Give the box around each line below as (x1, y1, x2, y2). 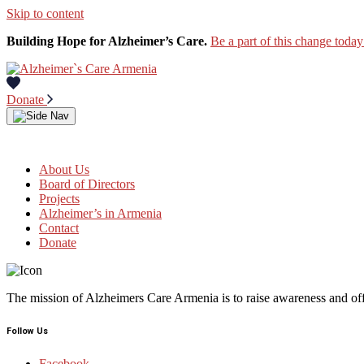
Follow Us (6, 326, 48, 337)
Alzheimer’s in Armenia (39, 206, 162, 221)
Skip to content (6, 6, 84, 20)
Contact (39, 221, 79, 236)
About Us (39, 162, 89, 177)
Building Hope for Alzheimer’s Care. (6, 34, 207, 48)
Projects (39, 192, 80, 206)
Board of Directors (39, 177, 135, 192)
